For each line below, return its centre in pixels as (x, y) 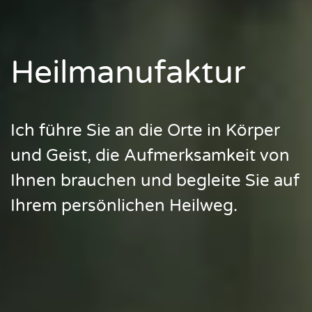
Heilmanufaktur (128, 73)
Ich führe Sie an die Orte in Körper (145, 131)
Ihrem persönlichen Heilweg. (124, 206)
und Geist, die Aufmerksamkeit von (150, 156)
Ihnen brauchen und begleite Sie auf (155, 181)
